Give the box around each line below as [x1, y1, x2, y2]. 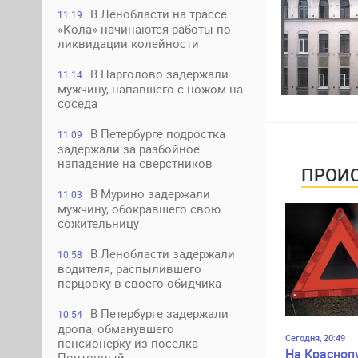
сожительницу [58, 215, 139, 231]
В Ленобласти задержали [90, 245, 235, 261]
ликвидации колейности [58, 35, 199, 51]
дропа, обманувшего [58, 320, 174, 336]
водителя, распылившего [58, 261, 201, 276]
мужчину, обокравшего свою [58, 201, 221, 217]
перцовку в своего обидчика [58, 275, 221, 291]
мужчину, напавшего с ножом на [58, 81, 243, 97]
